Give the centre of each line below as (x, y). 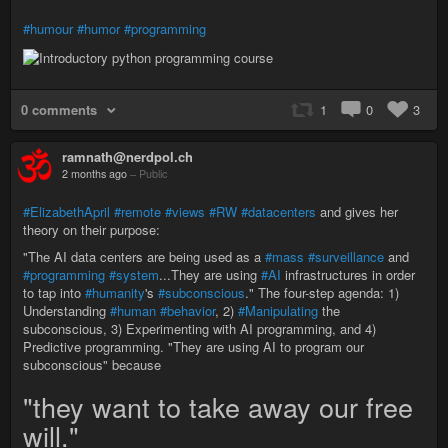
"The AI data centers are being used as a (144, 256)
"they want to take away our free (218, 406)
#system (134, 274)
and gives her (357, 211)
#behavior (187, 310)
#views (185, 211)
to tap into (54, 292)
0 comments (59, 109)
